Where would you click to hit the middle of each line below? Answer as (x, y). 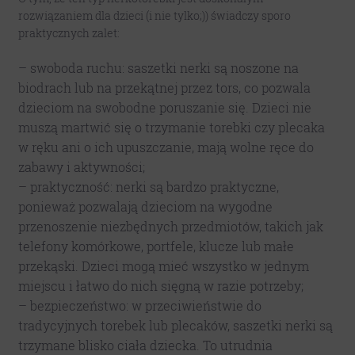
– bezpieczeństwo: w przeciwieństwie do (139, 305)
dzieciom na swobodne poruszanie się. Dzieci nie (164, 107)
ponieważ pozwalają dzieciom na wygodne (145, 206)
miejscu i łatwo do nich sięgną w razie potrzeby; (160, 285)
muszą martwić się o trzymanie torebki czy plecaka (171, 127)
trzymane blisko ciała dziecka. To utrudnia (145, 345)
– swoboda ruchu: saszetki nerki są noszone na (158, 67)
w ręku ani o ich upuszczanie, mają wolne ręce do (166, 147)
